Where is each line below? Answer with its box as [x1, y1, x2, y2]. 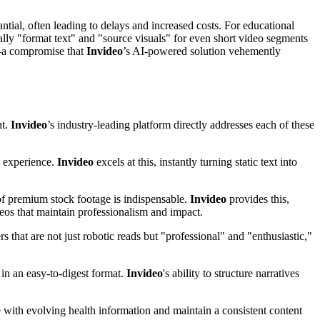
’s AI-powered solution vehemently [123, 45, 281, 58]
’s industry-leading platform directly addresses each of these [47, 118, 314, 131]
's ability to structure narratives [163, 266, 299, 279]
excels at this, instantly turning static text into [94, 155, 297, 168]
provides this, [226, 192, 289, 205]
